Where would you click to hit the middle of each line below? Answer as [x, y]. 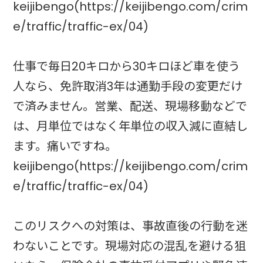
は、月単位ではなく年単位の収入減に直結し [131, 127]
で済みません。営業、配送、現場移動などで [130, 107]
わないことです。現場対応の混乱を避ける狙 [130, 246]
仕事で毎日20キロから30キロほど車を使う [127, 67]
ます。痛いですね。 [65, 146]
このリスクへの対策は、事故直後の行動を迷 [131, 226]
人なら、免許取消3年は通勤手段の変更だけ [128, 87]
